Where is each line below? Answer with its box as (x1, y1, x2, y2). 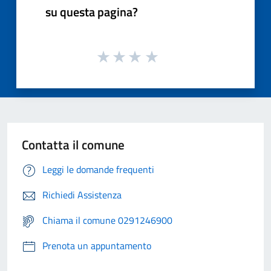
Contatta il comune (22, 135, 125, 155)
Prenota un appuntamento (42, 238, 151, 253)
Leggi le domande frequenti (42, 162, 154, 177)
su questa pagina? (45, 2, 138, 21)
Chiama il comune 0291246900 (42, 213, 172, 228)
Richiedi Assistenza (42, 188, 122, 203)
